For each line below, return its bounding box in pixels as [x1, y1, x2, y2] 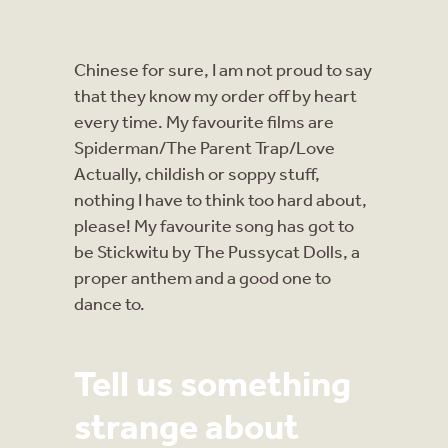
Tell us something [74, 360, 351, 404]
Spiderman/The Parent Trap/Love [74, 135, 335, 158]
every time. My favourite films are [74, 109, 334, 132]
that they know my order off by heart [74, 83, 357, 106]
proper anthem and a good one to [74, 265, 331, 288]
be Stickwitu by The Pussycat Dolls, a [74, 239, 360, 262]
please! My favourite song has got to [74, 213, 354, 236]
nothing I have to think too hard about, [74, 187, 367, 210]
